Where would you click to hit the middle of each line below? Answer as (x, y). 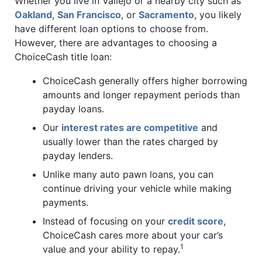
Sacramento (166, 14)
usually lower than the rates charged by (130, 142)
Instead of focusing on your (105, 221)
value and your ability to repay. (111, 249)
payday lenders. (78, 156)
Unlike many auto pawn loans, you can (128, 175)
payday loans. (73, 109)
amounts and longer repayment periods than (141, 95)
